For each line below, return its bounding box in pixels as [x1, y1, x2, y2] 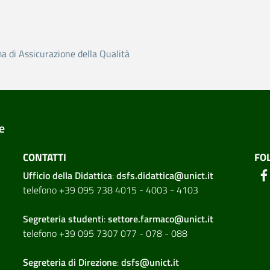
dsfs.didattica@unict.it [116, 168, 213, 183]
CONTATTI [22, 149, 66, 165]
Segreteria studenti [22, 211, 104, 226]
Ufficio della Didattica [22, 168, 112, 183]
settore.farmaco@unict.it [107, 211, 213, 226]
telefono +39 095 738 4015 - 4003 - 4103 [22, 182, 198, 197]
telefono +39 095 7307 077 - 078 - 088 [22, 225, 187, 240]
